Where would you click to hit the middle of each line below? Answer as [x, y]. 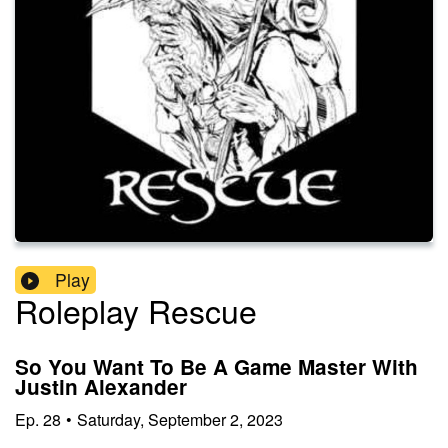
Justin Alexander [101, 387]
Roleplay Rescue [136, 310]
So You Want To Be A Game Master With [216, 367]
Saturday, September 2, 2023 [180, 419]
